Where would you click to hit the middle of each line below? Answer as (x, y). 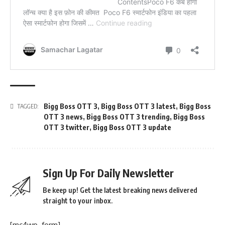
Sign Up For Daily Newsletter (108, 173)
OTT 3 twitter (67, 128)
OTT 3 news (63, 117)
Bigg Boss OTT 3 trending (128, 117)
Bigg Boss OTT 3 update (132, 128)
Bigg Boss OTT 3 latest (138, 106)
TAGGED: (28, 106)
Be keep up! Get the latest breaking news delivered (120, 190)
